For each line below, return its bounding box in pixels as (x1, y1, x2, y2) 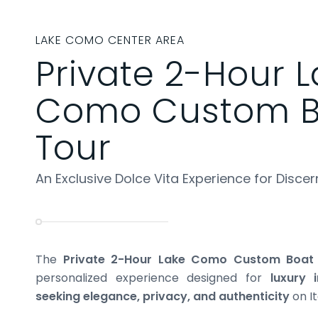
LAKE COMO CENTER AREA (35, 32, 185, 48)
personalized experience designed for (35, 270, 270, 287)
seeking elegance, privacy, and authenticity (35, 288, 290, 305)
